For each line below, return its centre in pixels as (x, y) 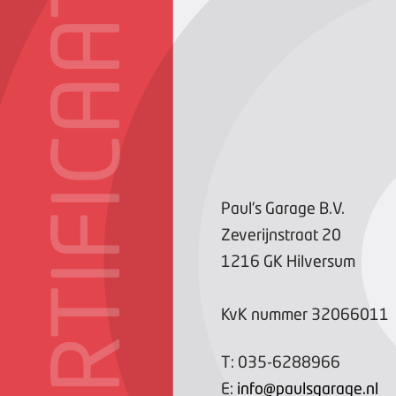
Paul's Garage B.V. (283, 208)
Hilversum (321, 261)
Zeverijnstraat (270, 234)
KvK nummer (264, 314)
